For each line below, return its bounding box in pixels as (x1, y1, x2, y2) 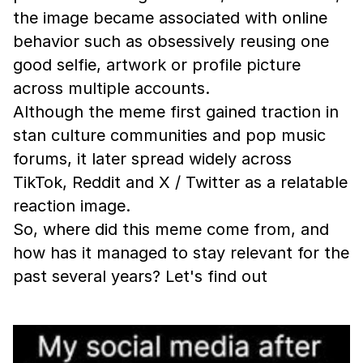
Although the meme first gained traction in (13, 102, 339, 122)
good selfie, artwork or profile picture (13, 55, 301, 75)
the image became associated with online (13, 8, 327, 28)
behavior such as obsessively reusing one (13, 32, 329, 51)
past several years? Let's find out (13, 267, 267, 286)
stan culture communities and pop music (13, 126, 326, 145)
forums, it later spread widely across (13, 149, 292, 169)
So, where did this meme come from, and (13, 220, 329, 239)
